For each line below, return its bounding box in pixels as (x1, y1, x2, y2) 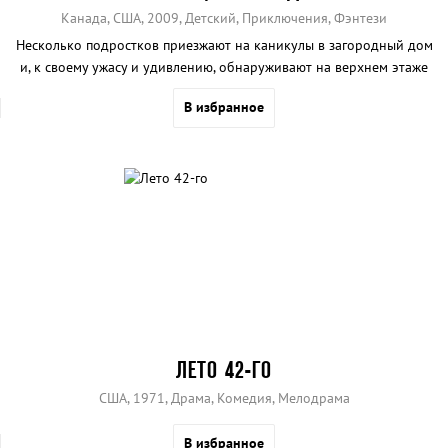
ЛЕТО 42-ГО (176, 357, 272, 383)
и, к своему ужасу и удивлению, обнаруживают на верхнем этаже (20, 57, 428, 76)
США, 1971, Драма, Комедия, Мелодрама (98, 389, 350, 408)
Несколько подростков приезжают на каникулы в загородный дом (15, 35, 433, 54)
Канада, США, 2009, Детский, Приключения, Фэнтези (61, 8, 387, 27)
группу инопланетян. (160, 79, 288, 98)
